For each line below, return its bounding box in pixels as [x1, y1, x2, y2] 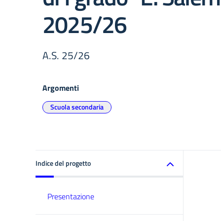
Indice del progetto [36, 158, 91, 168]
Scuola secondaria [50, 102, 104, 112]
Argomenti [42, 82, 79, 94]
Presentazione [47, 190, 94, 202]
